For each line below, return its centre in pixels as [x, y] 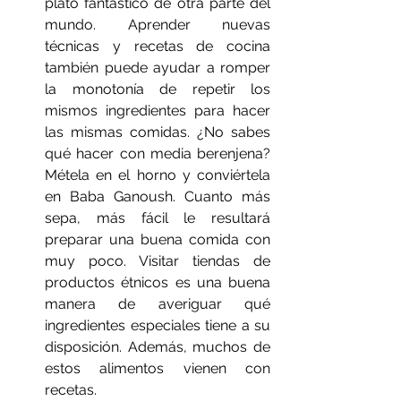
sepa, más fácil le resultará [158, 218]
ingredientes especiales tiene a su [158, 325]
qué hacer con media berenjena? [158, 153]
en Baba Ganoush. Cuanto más [158, 196]
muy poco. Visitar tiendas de [158, 260]
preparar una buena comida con [158, 239]
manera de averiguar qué [158, 303]
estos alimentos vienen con [158, 368]
